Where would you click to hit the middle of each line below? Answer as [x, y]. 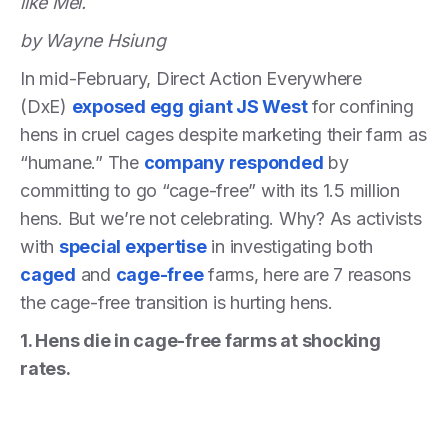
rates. [47, 368]
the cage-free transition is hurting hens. [181, 302]
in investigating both [289, 246]
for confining [360, 106]
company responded [233, 162]
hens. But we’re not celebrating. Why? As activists [221, 218]
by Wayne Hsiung [93, 40]
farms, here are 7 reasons [307, 274]
